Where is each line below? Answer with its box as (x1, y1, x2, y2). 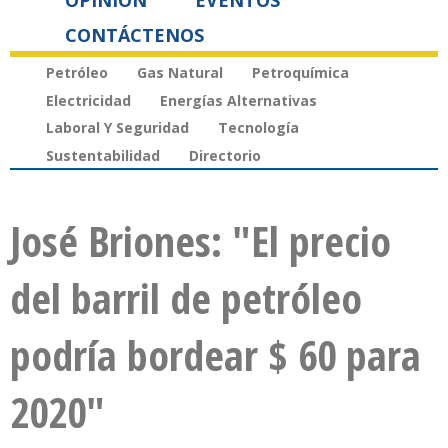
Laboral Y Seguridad (46, 118, 189, 138)
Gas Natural (137, 62, 223, 82)
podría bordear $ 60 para (10, 326, 421, 384)
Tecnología (218, 118, 299, 138)
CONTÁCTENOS (65, 23, 204, 47)
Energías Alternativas (160, 90, 317, 110)
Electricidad (46, 90, 131, 110)
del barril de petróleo (10, 269, 362, 327)
